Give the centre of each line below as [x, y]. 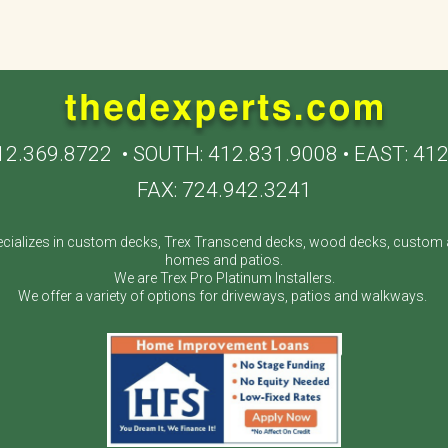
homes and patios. [224, 260]
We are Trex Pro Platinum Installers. [224, 278]
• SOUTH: [160, 154]
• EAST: [375, 154]
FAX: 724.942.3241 [224, 190]
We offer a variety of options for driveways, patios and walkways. [224, 296]
